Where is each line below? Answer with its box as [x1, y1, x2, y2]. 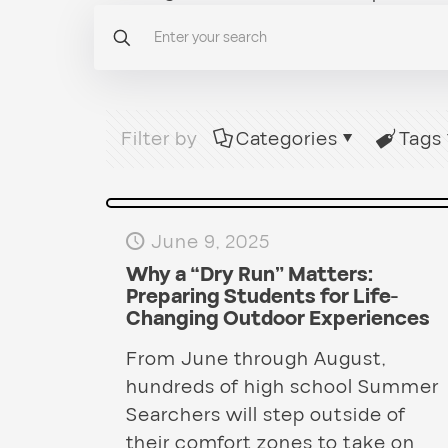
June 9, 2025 [150, 228, 270, 257]
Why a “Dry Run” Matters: [125, 261, 373, 290]
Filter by [121, 125, 198, 154]
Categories [236, 125, 338, 154]
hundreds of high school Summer [125, 373, 439, 402]
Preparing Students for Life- [125, 283, 398, 312]
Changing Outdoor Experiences [125, 305, 430, 334]
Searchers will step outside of [125, 401, 406, 430]
